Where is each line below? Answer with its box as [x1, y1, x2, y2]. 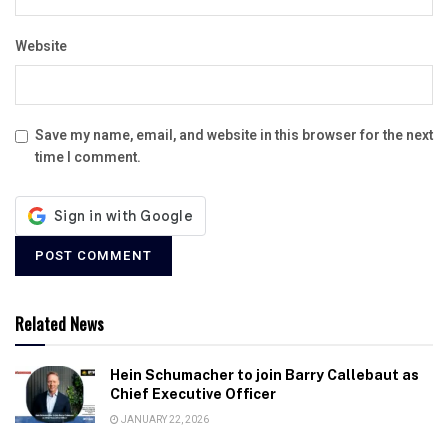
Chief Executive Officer [110, 385, 276, 402]
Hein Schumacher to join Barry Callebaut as [110, 366, 419, 383]
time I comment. [35, 146, 141, 168]
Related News [15, 310, 104, 336]
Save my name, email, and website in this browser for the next [35, 124, 433, 146]
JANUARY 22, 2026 [119, 412, 209, 427]
